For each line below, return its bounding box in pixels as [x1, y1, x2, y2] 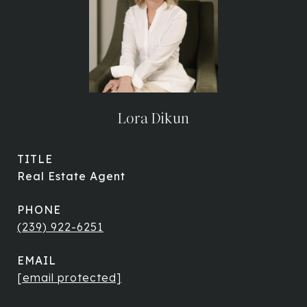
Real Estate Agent [17, 169, 125, 183]
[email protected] [17, 271, 121, 284]
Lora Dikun [117, 110, 190, 127]
